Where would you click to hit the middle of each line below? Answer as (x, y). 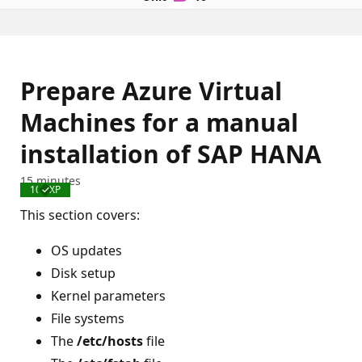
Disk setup (83, 273)
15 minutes (51, 181)
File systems (88, 318)
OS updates (86, 250)
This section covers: (80, 215)
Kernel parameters (108, 296)
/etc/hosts (110, 341)
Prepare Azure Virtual (151, 91)
